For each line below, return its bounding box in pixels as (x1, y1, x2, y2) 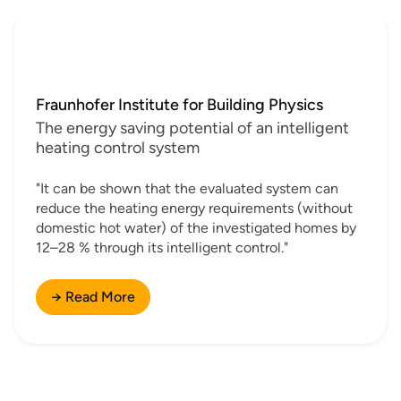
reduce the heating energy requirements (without (36, 199, 353, 217)
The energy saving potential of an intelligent (36, 117, 349, 138)
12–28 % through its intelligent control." (36, 238, 288, 256)
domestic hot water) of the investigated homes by (36, 218, 356, 236)
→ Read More (51, 287, 135, 305)
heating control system (36, 137, 200, 158)
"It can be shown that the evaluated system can (36, 179, 338, 197)
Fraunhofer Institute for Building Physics (36, 94, 323, 115)
